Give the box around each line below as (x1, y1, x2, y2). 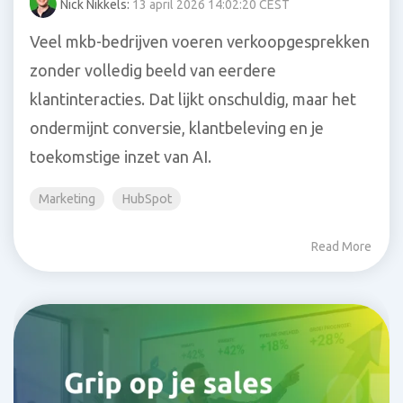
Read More (311, 238, 372, 254)
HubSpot (121, 191, 172, 206)
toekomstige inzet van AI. (30, 147, 211, 166)
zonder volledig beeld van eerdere (30, 60, 276, 79)
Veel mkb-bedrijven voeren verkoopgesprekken (30, 31, 370, 50)
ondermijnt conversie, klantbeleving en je (30, 118, 324, 137)
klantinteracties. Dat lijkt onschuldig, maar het (30, 89, 356, 108)
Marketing (39, 191, 95, 206)
